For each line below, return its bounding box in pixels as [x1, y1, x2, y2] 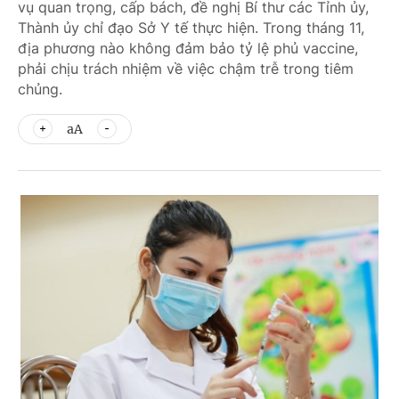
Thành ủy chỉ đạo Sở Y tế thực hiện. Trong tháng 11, [18, 19, 364, 37]
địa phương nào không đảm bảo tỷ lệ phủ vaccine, [18, 39, 358, 57]
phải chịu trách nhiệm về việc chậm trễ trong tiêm [18, 60, 354, 77]
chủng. [18, 80, 62, 98]
